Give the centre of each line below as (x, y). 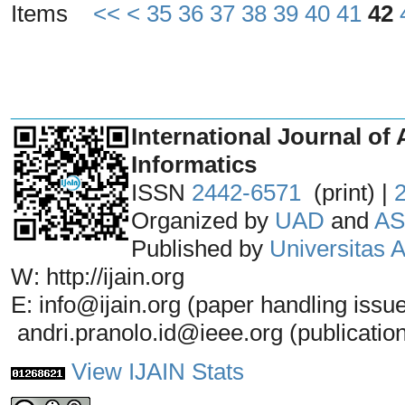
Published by (200, 248)
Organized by (203, 220)
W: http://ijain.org (98, 276)
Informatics (194, 164)
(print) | (348, 192)
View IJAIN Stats (158, 371)
